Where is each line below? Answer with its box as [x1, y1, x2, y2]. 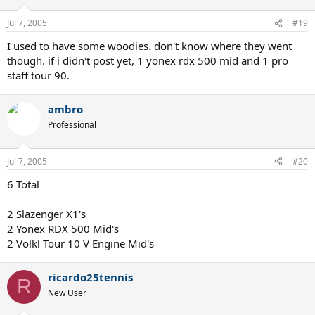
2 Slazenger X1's [7, 206, 86, 221]
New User [48, 286, 86, 299]
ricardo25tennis [48, 269, 133, 284]
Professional [48, 119, 96, 131]
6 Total [7, 176, 39, 191]
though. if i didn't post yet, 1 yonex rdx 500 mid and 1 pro [7, 53, 288, 67]
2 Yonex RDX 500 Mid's [7, 221, 119, 236]
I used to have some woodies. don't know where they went [7, 39, 292, 53]
